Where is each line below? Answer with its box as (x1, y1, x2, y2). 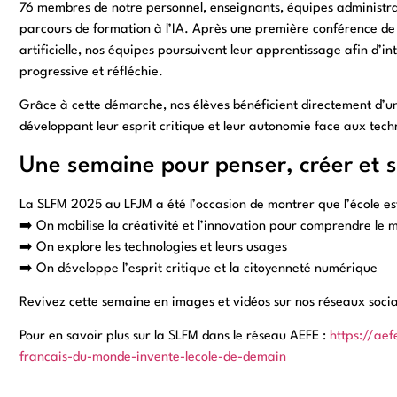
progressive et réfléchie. (19, 65, 163, 79)
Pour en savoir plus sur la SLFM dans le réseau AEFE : (19, 330, 330, 344)
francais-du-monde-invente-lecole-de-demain (19, 351, 286, 365)
